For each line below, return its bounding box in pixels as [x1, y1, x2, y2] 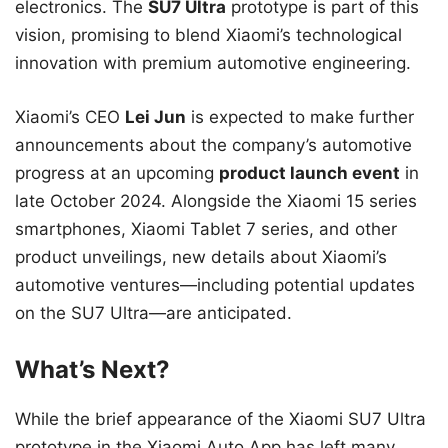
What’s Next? [15, 355, 170, 385]
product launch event [219, 162, 400, 183]
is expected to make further [186, 106, 414, 127]
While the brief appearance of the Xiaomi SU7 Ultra [15, 409, 426, 430]
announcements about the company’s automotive [15, 134, 412, 155]
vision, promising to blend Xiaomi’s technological [15, 25, 402, 46]
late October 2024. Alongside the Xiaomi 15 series [15, 190, 417, 211]
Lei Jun [125, 106, 186, 127]
